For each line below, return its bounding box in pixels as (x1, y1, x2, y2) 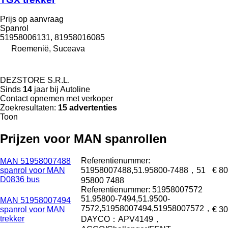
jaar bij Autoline (32, 85, 90, 94)
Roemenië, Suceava (11, 44, 85, 53)
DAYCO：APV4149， (81, 215, 161, 224)
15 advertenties (58, 103, 117, 112)
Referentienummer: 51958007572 (81, 185, 203, 194)
